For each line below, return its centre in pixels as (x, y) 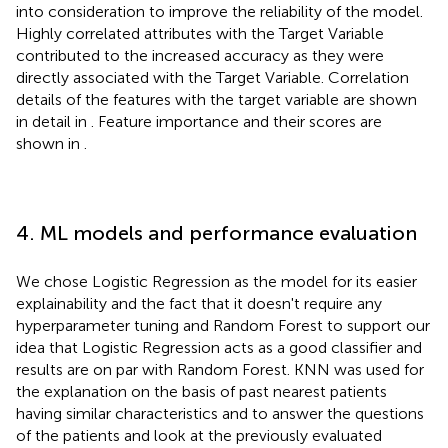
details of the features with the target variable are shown (216, 99)
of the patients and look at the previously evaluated (199, 435)
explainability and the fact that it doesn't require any (199, 303)
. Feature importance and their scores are (236, 121)
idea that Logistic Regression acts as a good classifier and (219, 347)
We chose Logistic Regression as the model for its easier (216, 281)
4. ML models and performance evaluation (216, 232)
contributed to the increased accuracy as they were (200, 55)
